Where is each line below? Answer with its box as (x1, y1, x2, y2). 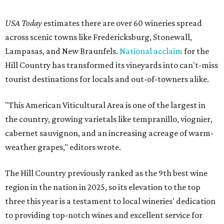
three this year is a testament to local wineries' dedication (5, 196, 215, 206)
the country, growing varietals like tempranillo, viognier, (5, 114, 212, 124)
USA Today (5, 18, 43, 28)
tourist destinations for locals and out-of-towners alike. (5, 74, 209, 84)
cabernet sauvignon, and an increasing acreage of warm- (5, 128, 213, 138)
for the (182, 46, 209, 56)
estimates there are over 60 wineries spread (43, 18, 202, 28)
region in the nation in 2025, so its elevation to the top (5, 182, 200, 192)
